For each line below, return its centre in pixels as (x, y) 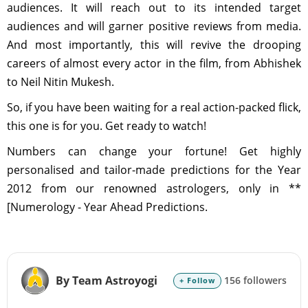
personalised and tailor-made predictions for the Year (154, 170)
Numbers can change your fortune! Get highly (154, 151)
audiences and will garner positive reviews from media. (154, 26)
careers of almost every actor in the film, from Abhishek (154, 63)
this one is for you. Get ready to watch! (107, 126)
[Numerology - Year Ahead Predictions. (107, 207)
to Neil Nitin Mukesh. (60, 82)
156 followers (254, 280)
